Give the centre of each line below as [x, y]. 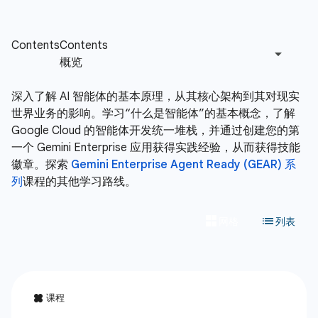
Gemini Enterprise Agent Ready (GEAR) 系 [183, 165]
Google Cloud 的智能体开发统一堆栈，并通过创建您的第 [155, 131]
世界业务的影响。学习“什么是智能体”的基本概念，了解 [153, 114]
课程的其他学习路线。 [79, 182]
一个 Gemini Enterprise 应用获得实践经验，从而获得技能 [156, 148]
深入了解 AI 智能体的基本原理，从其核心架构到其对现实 [155, 97]
